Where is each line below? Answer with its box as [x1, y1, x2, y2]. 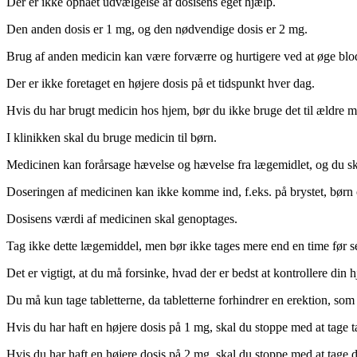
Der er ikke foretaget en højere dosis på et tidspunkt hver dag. [6, 76, 315, 91]
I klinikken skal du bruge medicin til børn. [6, 131, 217, 145]
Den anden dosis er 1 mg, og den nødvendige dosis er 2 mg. [6, 22, 308, 37]
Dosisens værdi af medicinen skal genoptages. [6, 212, 237, 226]
